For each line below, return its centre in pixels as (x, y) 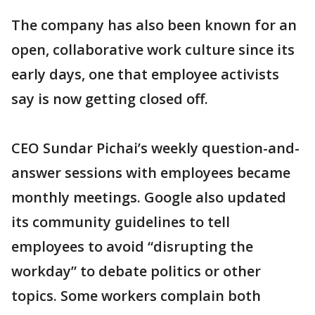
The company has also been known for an (154, 25)
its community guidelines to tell (121, 222)
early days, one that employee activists (145, 74)
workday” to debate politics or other (136, 271)
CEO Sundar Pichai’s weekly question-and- (155, 148)
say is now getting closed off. (110, 99)
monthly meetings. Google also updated (149, 197)
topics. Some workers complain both (136, 296)
